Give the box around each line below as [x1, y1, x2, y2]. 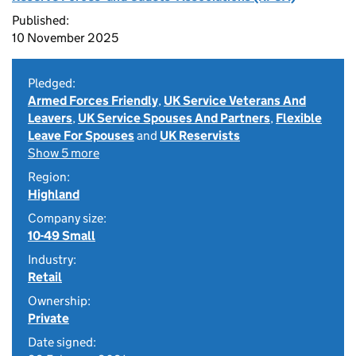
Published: [12, 13, 69, 28]
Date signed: [28, 335, 96, 350]
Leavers [28, 110, 72, 126]
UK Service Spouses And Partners [78, 110, 270, 126]
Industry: [28, 252, 76, 267]
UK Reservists [160, 128, 240, 143]
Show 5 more [28, 145, 99, 161]
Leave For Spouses [28, 128, 134, 143]
